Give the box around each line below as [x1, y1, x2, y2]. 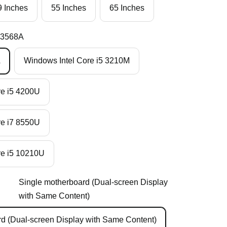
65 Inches [109, 3, 145, 12]
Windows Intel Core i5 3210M [24, 56, 130, 65]
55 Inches [51, 3, 87, 12]
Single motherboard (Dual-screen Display [18, 177, 168, 186]
